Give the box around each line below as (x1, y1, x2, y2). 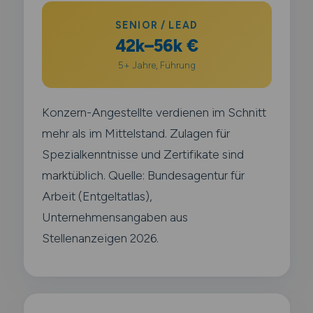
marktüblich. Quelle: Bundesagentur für (41, 167, 245, 182)
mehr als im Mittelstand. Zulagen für (41, 125, 230, 140)
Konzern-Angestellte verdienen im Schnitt (41, 104, 266, 119)
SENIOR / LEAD (115, 18, 198, 31)
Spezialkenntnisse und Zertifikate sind (41, 146, 244, 161)
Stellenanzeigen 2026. (41, 230, 159, 245)
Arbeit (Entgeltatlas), (41, 188, 152, 203)
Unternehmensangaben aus (41, 209, 188, 224)
